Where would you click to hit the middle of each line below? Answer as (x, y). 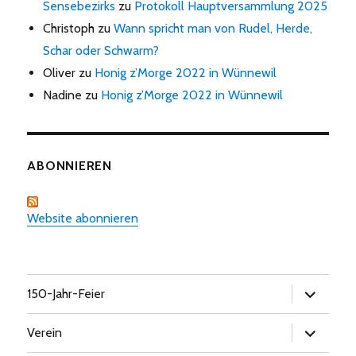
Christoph (69, 28)
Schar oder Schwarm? (101, 50)
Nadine (63, 95)
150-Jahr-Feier (66, 294)
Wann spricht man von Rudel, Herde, (213, 28)
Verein (45, 333)
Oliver (60, 72)
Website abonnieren (83, 218)
